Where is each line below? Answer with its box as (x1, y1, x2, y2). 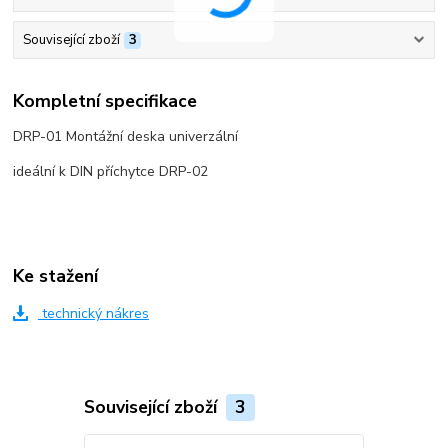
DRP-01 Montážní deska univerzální (13, 126, 239, 146)
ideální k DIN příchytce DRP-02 (13, 161, 209, 181)
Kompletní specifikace (13, 88, 198, 113)
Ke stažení (13, 264, 99, 289)
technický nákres (37, 304, 149, 324)
